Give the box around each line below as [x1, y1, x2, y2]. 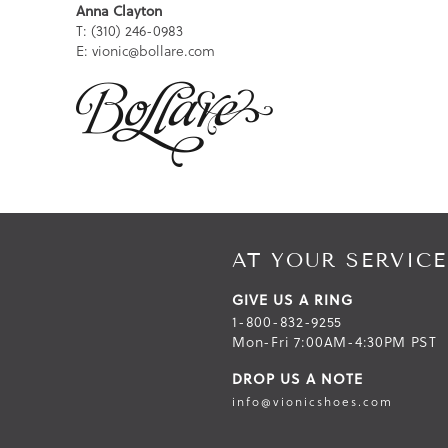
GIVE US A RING [232, 290, 354, 310]
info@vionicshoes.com [232, 393, 394, 410]
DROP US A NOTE [232, 369, 364, 389]
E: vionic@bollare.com [75, 40, 215, 61]
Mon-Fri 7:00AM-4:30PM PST [232, 332, 437, 352]
